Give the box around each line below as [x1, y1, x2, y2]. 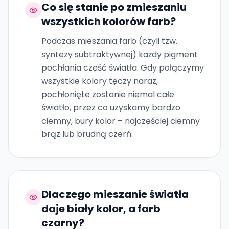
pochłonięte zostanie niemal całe [41, 88, 174, 100]
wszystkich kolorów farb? [41, 14, 176, 29]
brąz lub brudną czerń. [41, 128, 133, 140]
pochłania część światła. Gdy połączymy [41, 62, 204, 74]
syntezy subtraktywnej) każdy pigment [41, 49, 198, 60]
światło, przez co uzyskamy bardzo [41, 102, 180, 113]
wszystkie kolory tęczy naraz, [41, 75, 158, 87]
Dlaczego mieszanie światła [41, 187, 189, 201]
